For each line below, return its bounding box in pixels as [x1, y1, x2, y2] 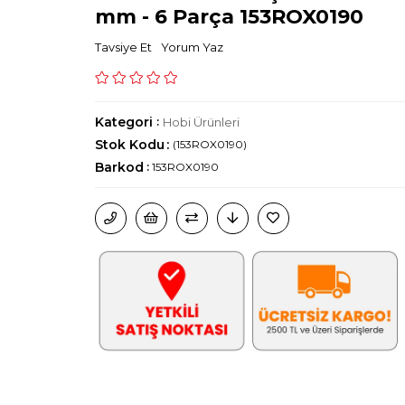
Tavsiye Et [94, 40, 152, 54]
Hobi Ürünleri [162, 115, 240, 129]
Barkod [94, 159, 144, 175]
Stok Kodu [94, 137, 165, 153]
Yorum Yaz [160, 40, 223, 54]
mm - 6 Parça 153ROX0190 [94, 5, 363, 29]
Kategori [94, 114, 153, 130]
